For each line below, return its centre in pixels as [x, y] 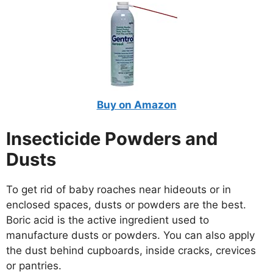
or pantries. [34, 265]
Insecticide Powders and [112, 138]
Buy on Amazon [136, 105]
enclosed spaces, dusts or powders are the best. [126, 204]
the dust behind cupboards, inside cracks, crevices [131, 250]
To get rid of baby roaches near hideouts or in [119, 189]
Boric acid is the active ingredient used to [108, 220]
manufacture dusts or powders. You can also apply [130, 235]
